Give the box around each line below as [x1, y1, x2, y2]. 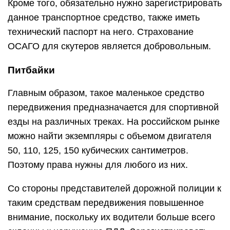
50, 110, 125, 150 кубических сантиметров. [8, 145, 188, 156]
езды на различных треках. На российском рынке [8, 116, 220, 127]
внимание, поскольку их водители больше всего [8, 212, 215, 222]
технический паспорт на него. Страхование [8, 26, 194, 37]
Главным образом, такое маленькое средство [8, 87, 204, 98]
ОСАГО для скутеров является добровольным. [8, 41, 211, 51]
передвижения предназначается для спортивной [8, 102, 219, 112]
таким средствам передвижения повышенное [8, 197, 204, 208]
